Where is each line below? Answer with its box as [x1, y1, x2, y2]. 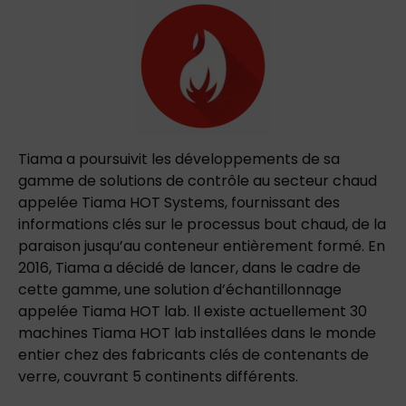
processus [187, 213, 260, 235]
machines [18, 322, 88, 343]
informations [18, 213, 109, 235]
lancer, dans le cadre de [189, 256, 361, 278]
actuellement [249, 300, 346, 322]
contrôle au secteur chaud [188, 169, 377, 191]
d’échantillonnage [213, 278, 342, 300]
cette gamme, [18, 278, 121, 300]
